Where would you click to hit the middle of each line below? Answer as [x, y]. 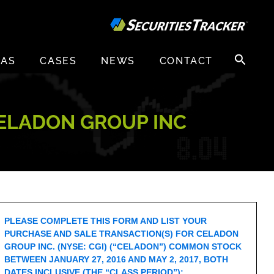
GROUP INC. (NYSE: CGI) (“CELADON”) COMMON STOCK [123, 246]
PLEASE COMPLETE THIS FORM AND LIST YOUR [106, 221]
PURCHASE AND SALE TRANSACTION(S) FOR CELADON [122, 234]
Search [244, 54]
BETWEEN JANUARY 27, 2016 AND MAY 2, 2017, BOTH [117, 259]
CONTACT [186, 61]
